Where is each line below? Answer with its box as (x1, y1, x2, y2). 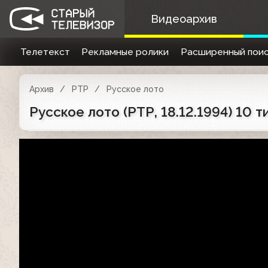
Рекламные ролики (81, 46, 169, 57)
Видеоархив (150, 13, 217, 25)
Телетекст (20, 46, 70, 57)
